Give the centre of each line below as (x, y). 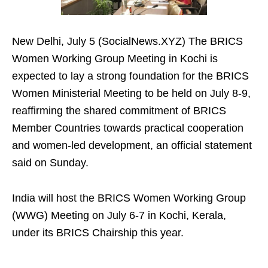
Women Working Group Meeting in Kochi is (115, 59)
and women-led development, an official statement (132, 146)
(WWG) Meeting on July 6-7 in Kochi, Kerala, (119, 216)
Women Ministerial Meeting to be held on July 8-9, (131, 94)
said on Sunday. (50, 163)
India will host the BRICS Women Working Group (129, 198)
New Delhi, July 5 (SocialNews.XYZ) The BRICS (127, 42)
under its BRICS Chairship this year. (98, 233)
